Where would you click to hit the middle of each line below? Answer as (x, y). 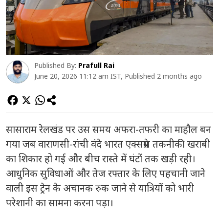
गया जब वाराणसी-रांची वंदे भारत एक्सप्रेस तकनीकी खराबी (108, 144)
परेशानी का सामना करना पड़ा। (60, 203)
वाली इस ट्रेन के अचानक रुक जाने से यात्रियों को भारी (100, 188)
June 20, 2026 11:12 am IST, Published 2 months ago (118, 76)
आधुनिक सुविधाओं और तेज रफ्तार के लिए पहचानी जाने (106, 174)
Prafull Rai (96, 66)
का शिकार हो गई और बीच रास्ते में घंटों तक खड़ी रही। (101, 159)
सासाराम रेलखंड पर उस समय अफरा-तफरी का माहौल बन (109, 130)
